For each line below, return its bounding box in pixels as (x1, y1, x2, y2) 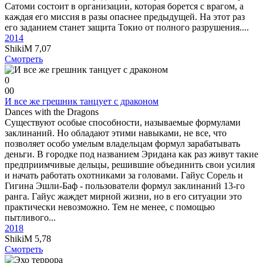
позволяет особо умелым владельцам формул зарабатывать (5, 139, 240, 149)
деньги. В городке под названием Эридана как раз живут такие (5, 149, 258, 159)
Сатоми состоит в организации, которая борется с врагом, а (5, 1, 244, 11)
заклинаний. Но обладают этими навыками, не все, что (5, 128, 227, 138)
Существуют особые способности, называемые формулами (5, 117, 241, 127)
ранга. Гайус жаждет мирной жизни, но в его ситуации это (5, 191, 242, 201)
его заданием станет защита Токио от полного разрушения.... (5, 22, 249, 32)
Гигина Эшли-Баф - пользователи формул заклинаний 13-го (5, 181, 245, 191)
